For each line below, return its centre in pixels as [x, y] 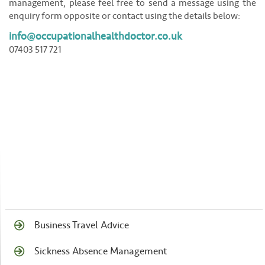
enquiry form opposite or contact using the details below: [125, 18]
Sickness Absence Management [101, 253]
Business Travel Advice [81, 227]
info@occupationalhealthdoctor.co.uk [96, 38]
